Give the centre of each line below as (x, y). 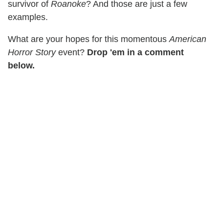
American (188, 39)
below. (21, 66)
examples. (28, 17)
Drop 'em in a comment (135, 53)
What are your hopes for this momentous (88, 39)
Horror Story (32, 53)
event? (71, 53)
